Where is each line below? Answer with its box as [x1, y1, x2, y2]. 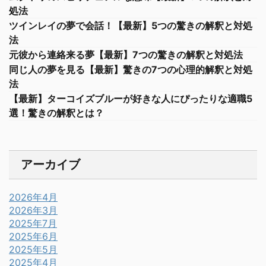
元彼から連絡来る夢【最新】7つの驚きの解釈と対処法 [9, 48, 243, 61]
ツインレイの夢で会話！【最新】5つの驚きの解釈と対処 [9, 19, 252, 31]
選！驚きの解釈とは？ [9, 106, 104, 119]
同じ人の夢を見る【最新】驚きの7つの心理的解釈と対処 [9, 63, 252, 75]
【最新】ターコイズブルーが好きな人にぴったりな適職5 [9, 92, 252, 104]
